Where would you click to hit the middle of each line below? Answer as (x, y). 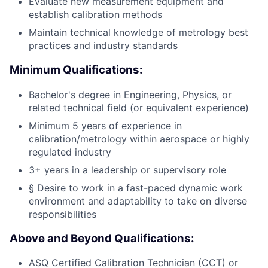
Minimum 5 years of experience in (105, 125)
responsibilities (63, 214)
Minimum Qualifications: (76, 70)
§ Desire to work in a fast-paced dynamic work (136, 188)
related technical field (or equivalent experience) (139, 107)
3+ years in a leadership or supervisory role (127, 170)
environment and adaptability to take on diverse (138, 201)
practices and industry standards (103, 46)
